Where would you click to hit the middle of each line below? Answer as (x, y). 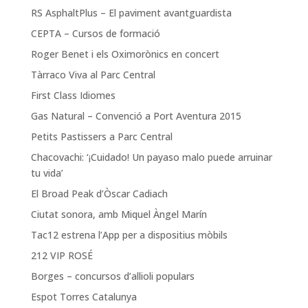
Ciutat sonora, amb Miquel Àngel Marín (119, 214)
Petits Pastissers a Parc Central (101, 137)
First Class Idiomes (73, 96)
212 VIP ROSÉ (62, 256)
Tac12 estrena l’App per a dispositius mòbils (129, 235)
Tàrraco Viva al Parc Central (93, 75)
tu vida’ (47, 173)
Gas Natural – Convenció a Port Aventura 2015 (136, 116)
